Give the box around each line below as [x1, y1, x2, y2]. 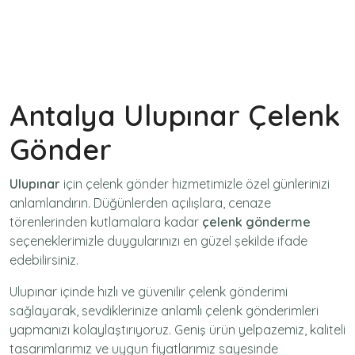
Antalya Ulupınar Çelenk [10, 97, 340, 133]
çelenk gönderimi [189, 283, 288, 300]
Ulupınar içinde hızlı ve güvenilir [10, 283, 189, 300]
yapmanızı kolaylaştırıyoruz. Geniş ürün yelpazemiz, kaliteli [10, 321, 345, 338]
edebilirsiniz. [10, 251, 78, 268]
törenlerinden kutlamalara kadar [10, 213, 202, 230]
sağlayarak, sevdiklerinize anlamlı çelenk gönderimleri [10, 302, 319, 319]
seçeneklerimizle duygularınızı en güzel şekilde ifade [10, 232, 307, 249]
